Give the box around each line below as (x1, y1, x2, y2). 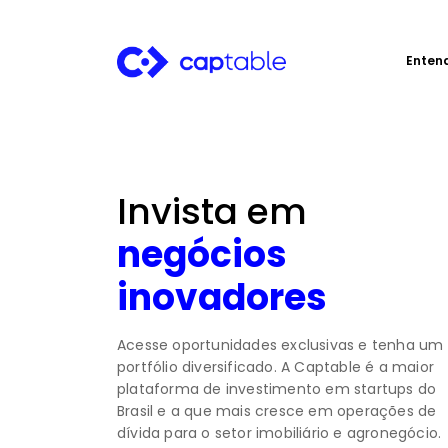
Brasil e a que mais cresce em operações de (117, 400, 437, 421)
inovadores (117, 271, 327, 323)
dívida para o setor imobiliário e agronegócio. (117, 422, 442, 443)
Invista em (117, 185, 307, 237)
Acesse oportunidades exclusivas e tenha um (117, 334, 444, 355)
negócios (117, 228, 287, 280)
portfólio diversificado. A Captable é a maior (117, 356, 435, 377)
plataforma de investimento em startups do (117, 378, 437, 399)
